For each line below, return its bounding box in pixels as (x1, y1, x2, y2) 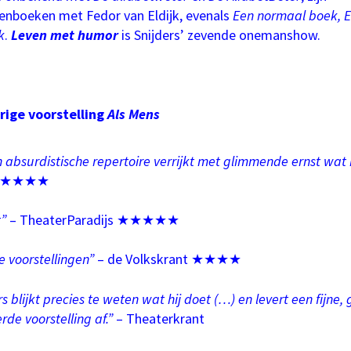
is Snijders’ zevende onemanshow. (118, 26, 320, 45)
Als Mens (107, 104, 160, 123)
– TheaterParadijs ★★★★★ (6, 211, 179, 230)
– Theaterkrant (113, 309, 204, 327)
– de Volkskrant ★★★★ (94, 250, 241, 269)
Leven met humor (11, 26, 118, 45)
